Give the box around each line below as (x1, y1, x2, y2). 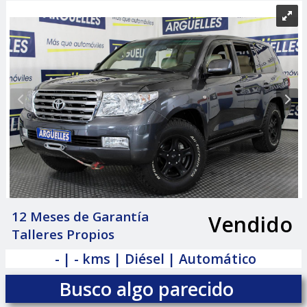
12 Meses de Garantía (12, 208, 149, 226)
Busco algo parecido (58, 276, 234, 302)
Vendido (208, 209, 293, 238)
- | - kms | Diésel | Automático (54, 249, 256, 269)
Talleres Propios (12, 225, 115, 244)
